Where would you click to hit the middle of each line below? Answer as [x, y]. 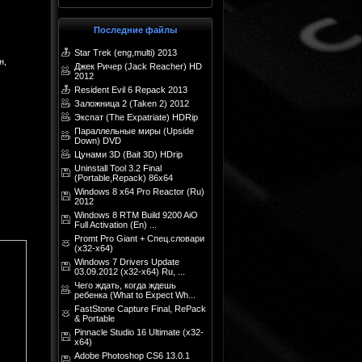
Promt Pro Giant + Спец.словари [139, 238]
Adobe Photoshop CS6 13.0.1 [132, 356]
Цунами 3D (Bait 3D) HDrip [128, 154]
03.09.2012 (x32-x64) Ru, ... [130, 271]
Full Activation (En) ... [116, 225]
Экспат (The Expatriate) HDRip [136, 117]
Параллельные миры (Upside [134, 131]
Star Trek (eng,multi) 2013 [126, 53]
